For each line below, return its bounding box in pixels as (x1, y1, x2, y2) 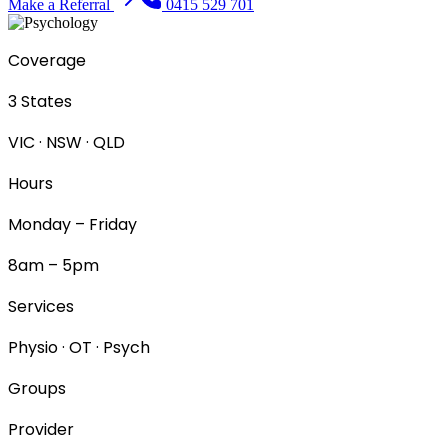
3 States (8, 89, 72, 113)
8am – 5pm (8, 253, 99, 277)
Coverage (8, 48, 86, 72)
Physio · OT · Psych (8, 335, 150, 359)
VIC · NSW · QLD (8, 130, 125, 154)
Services (8, 294, 74, 318)
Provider (8, 417, 74, 441)
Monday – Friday (8, 212, 137, 236)
